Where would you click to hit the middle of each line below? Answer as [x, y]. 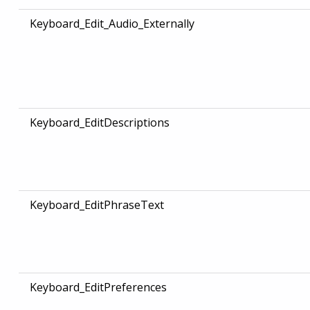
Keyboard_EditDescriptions [99, 123]
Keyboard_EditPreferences [98, 288]
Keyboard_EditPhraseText [97, 205]
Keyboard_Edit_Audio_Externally [112, 24]
